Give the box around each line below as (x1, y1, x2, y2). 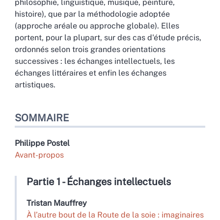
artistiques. (15, 80, 55, 90)
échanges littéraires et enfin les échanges (15, 68, 166, 78)
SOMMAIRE (15, 112, 69, 124)
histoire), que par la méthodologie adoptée (15, 9, 170, 19)
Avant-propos (15, 150, 64, 160)
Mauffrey (54, 198, 87, 208)
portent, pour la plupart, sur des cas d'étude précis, (15, 33, 201, 43)
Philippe (15, 138, 47, 148)
